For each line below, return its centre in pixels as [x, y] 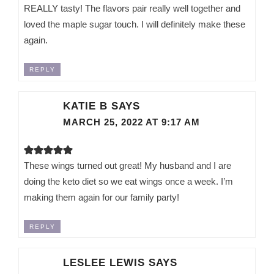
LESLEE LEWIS [104, 263]
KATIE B [86, 106]
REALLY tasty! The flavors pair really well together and [132, 9]
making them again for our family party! [102, 197]
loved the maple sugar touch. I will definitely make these [135, 24]
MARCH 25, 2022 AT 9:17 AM [132, 122]
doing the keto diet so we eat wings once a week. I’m [129, 181]
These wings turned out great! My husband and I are [128, 165]
